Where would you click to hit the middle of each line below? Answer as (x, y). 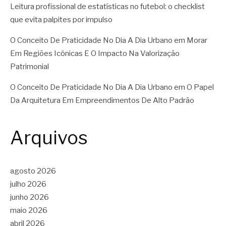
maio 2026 (29, 210)
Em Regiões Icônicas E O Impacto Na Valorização (95, 54)
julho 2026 (28, 184)
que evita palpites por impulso (61, 20)
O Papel (200, 88)
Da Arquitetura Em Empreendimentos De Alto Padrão (102, 101)
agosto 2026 (33, 171)
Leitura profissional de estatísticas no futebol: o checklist (107, 7)
